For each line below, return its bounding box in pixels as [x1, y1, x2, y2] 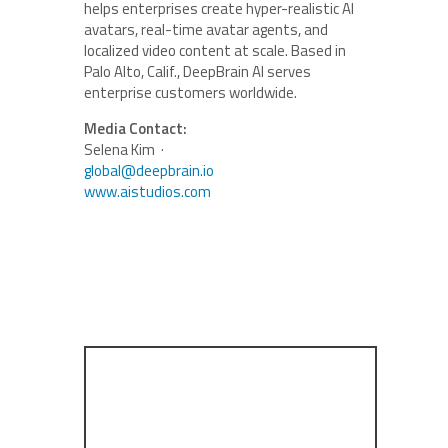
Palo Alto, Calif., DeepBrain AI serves [84, 59, 311, 83]
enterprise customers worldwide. [84, 80, 297, 104]
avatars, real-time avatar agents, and [84, 17, 328, 41]
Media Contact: [84, 116, 187, 140]
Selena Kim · [84, 137, 167, 161]
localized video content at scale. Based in [84, 38, 346, 62]
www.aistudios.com [84, 179, 211, 203]
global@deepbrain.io [84, 158, 214, 182]
